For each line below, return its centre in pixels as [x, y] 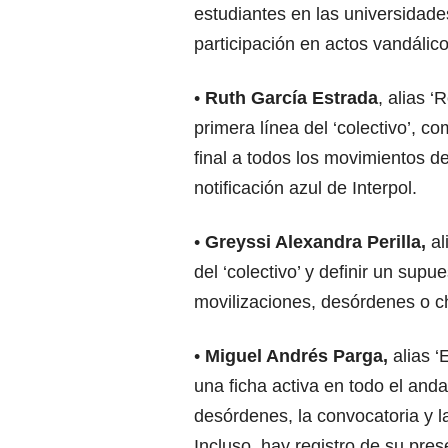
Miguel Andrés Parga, [296, 355]
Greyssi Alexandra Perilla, [315, 241]
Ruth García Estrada [291, 97]
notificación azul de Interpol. [305, 187]
